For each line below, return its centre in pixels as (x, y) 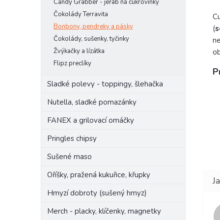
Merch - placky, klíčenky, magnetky (104, 211)
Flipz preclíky (72, 64)
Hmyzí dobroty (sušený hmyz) (97, 193)
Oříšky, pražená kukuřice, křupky (99, 175)
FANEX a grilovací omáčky (91, 121)
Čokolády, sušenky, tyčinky (91, 39)
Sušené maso (69, 157)
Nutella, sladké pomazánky (92, 102)
